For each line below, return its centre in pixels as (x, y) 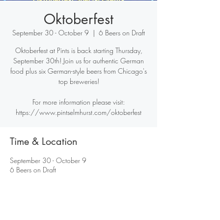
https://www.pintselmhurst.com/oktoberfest (79, 112)
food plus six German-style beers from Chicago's (79, 71)
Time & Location (44, 141)
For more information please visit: (79, 102)
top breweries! (79, 81)
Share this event (43, 198)
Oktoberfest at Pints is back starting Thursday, (79, 50)
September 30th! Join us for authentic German (79, 61)
